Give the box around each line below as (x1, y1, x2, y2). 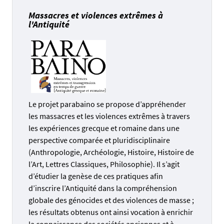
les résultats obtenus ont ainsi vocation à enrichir (28, 206, 193, 217)
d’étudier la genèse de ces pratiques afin (28, 170, 163, 181)
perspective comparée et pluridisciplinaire (28, 134, 170, 145)
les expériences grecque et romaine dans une (28, 122, 179, 133)
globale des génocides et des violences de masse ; (28, 194, 194, 205)
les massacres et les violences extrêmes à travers (28, 110, 190, 121)
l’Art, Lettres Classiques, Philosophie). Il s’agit (28, 158, 179, 169)
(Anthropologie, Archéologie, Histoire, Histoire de (28, 146, 194, 157)
